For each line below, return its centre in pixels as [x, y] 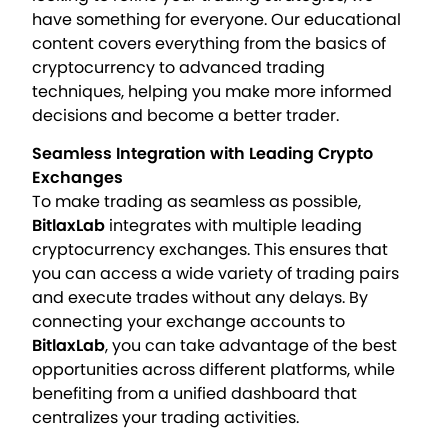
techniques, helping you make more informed [212, 91]
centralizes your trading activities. [166, 418]
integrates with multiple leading [234, 226]
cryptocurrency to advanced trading [179, 67]
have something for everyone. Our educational [217, 19]
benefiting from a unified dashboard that [195, 394]
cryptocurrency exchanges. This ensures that [210, 250]
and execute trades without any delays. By [200, 298]
